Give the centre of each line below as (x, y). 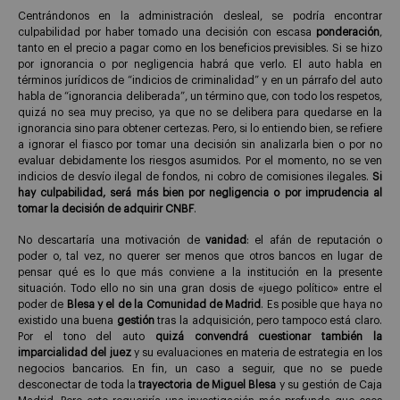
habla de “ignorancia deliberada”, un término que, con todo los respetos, (200, 96)
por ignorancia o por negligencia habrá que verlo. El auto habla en (200, 64)
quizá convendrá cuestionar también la (269, 336)
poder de (42, 304)
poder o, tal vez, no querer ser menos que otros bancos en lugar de (200, 256)
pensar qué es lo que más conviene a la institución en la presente (200, 272)
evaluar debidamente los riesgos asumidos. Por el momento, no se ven (200, 160)
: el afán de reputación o (314, 240)
